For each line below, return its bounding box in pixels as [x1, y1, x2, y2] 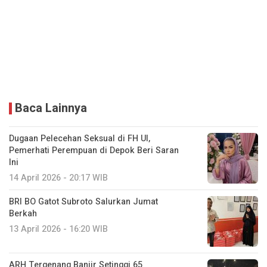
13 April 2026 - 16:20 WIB [9, 222, 108, 235]
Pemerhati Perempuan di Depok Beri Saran [9, 144, 179, 157]
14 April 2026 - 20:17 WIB [9, 171, 108, 184]
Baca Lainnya [15, 99, 87, 117]
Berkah [9, 207, 37, 220]
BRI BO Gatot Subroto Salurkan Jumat [9, 195, 158, 208]
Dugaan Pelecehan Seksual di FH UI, [9, 132, 150, 145]
